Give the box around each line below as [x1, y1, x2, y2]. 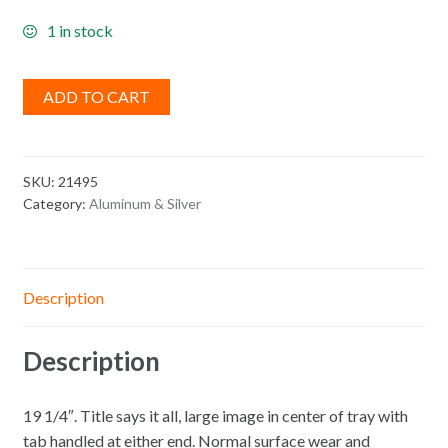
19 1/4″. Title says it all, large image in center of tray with [22, 406, 408, 426]
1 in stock [46, 21, 113, 41]
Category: [22, 195, 89, 213]
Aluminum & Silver [88, 195, 201, 213]
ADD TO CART [42, 86, 150, 106]
